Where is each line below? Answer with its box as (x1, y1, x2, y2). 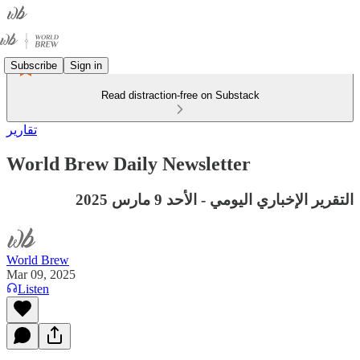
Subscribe (10, 59, 57, 72)
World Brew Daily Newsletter (6, 153, 251, 174)
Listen (18, 281, 49, 296)
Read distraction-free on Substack (100, 89, 260, 101)
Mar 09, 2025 (6, 267, 76, 281)
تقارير (6, 123, 37, 137)
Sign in (70, 59, 102, 72)
